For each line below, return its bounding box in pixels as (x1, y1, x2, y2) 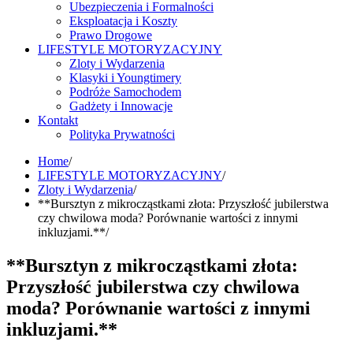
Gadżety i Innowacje (69, 99, 173, 113)
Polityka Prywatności (69, 128, 175, 141)
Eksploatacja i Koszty (69, 14, 177, 28)
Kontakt (38, 113, 78, 127)
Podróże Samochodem (69, 85, 181, 98)
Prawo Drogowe (69, 28, 152, 42)
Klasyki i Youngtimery (69, 71, 181, 84)
